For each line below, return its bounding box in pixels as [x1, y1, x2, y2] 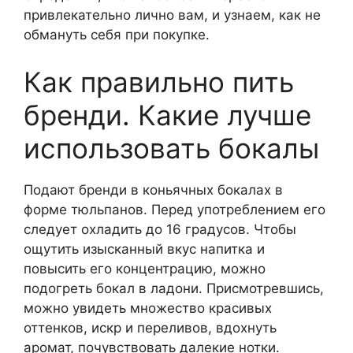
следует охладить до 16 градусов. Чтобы [24, 221, 296, 237]
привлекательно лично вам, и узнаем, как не [24, 7, 321, 24]
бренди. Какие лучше [24, 98, 311, 132]
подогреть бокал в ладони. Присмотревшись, [24, 280, 324, 296]
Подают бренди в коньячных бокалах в [24, 181, 283, 198]
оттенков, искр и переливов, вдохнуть [24, 319, 277, 336]
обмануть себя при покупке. [24, 27, 210, 43]
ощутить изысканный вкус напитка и [24, 240, 265, 257]
